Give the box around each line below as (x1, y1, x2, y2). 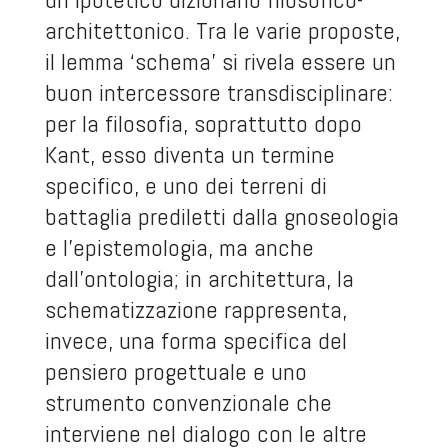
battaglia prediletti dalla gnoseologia (44, 201, 399, 233)
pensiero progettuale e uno (44, 356, 307, 388)
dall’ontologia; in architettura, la (44, 263, 354, 295)
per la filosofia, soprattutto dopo (44, 108, 362, 140)
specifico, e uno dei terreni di (44, 170, 327, 202)
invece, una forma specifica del (44, 325, 347, 357)
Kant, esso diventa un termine (44, 139, 335, 171)
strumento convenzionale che (44, 387, 332, 419)
